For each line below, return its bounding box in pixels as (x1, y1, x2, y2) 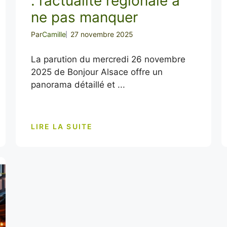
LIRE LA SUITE (30, 122, 93, 131)
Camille (42, 30, 66, 39)
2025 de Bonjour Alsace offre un (30, 67, 163, 77)
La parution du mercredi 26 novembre (30, 54, 185, 64)
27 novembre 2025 (70, 30, 133, 39)
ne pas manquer (30, 9, 138, 26)
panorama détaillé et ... (30, 80, 125, 90)
